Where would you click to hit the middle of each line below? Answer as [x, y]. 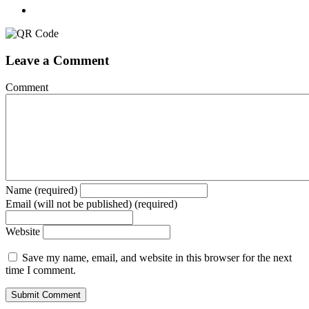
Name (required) [41, 190]
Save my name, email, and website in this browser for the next [157, 257]
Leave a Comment [57, 60]
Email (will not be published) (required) [91, 203]
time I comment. [41, 270]
